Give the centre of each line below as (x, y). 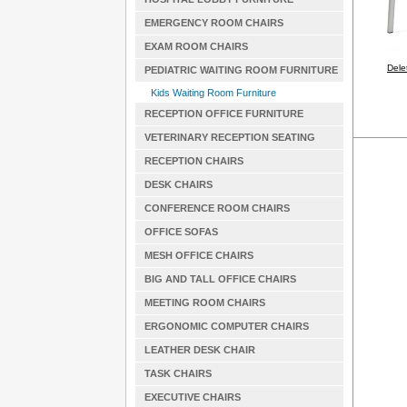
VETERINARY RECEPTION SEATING (229, 137)
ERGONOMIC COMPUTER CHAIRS (226, 326)
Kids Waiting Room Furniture (213, 93)
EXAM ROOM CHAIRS (196, 46)
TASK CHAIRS (178, 373)
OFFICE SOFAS (181, 232)
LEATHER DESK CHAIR (199, 350)
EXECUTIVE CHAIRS (192, 397)
